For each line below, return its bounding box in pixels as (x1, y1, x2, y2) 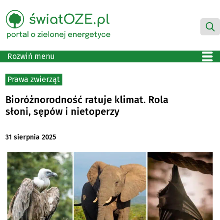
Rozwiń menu (7, 51, 55, 61)
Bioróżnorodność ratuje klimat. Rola (5, 93, 169, 106)
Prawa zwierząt (7, 74, 60, 84)
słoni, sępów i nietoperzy (5, 105, 120, 117)
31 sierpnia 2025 (5, 133, 56, 142)
